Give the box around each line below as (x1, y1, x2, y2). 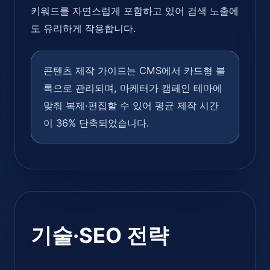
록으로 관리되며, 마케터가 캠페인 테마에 (43, 81, 222, 94)
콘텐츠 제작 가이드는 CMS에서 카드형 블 (43, 64, 225, 77)
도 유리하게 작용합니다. (31, 22, 136, 34)
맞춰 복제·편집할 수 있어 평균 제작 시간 (43, 99, 219, 111)
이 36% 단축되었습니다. (43, 116, 149, 129)
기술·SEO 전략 (31, 222, 169, 248)
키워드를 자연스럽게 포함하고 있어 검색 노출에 (31, 4, 239, 17)
